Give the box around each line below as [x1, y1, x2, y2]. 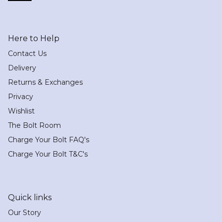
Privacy [8, 92, 33, 102]
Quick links [8, 192, 52, 203]
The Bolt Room [8, 121, 61, 130]
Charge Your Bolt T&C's [8, 150, 88, 159]
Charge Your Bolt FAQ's [8, 135, 89, 145]
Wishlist [8, 107, 35, 116]
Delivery [8, 63, 36, 73]
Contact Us [8, 49, 47, 58]
